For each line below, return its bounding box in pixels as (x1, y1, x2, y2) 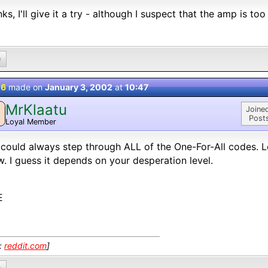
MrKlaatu (5, 100, 67, 118)
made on (6, 82, 45, 92)
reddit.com (4, 240, 47, 251)
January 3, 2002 (45, 82, 112, 92)
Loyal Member (5, 117, 56, 126)
